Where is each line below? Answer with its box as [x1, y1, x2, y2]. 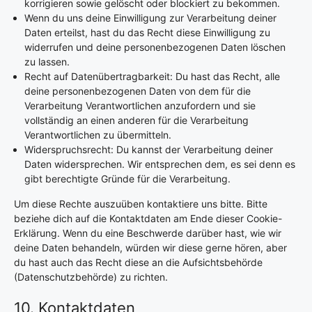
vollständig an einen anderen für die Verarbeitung [24, 114, 249, 126]
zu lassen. [24, 56, 70, 68]
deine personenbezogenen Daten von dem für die [24, 85, 251, 97]
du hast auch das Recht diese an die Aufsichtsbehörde [14, 256, 263, 268]
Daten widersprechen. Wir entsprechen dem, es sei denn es [24, 158, 295, 170]
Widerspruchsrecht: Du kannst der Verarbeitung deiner [24, 143, 273, 155]
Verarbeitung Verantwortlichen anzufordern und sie [24, 100, 256, 111]
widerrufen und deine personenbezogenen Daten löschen [24, 41, 286, 53]
